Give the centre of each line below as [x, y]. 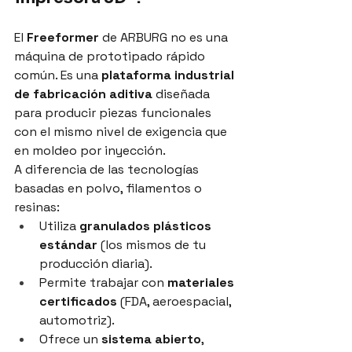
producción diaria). [96, 263]
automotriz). [77, 320]
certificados [78, 301]
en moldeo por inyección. [90, 150]
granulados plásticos [147, 225]
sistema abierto [151, 339]
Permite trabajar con [103, 282]
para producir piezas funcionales [114, 112]
